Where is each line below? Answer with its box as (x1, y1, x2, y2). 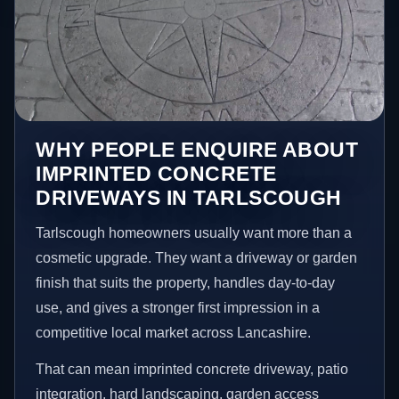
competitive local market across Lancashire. (36, 324, 312, 340)
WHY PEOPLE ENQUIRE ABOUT (36, 137, 359, 161)
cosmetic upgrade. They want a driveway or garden (36, 249, 358, 265)
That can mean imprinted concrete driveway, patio (36, 362, 349, 378)
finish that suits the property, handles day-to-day (36, 274, 336, 290)
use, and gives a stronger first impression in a (36, 299, 321, 315)
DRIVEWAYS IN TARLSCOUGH (36, 185, 342, 209)
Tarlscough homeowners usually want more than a (36, 224, 353, 240)
